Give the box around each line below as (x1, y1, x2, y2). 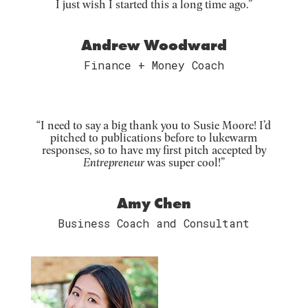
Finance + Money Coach (83, 58, 224, 73)
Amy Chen (116, 194, 191, 213)
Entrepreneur (82, 154, 144, 170)
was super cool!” (144, 154, 225, 170)
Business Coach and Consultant (58, 216, 250, 231)
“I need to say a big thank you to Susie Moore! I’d (36, 117, 272, 133)
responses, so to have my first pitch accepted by (41, 142, 266, 158)
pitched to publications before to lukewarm (50, 129, 258, 146)
